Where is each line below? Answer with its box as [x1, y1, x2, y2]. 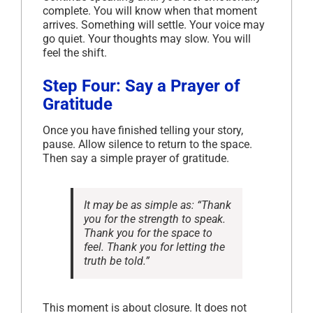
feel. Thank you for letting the [84, 240, 225, 254]
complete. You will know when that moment [43, 3, 257, 17]
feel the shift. [43, 45, 107, 59]
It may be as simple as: [84, 198, 197, 212]
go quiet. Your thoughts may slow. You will [43, 31, 251, 45]
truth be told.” [84, 254, 150, 268]
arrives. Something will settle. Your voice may [43, 17, 265, 31]
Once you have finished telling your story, [43, 123, 243, 137]
